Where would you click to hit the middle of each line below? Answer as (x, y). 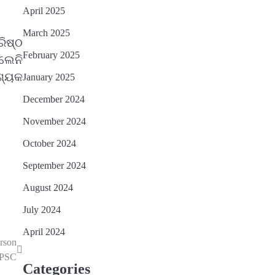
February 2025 (51, 55)
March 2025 (46, 33)
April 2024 (44, 232)
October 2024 (49, 144)
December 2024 (53, 99)
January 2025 (48, 77)
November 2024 (54, 122)
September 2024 (54, 166)
